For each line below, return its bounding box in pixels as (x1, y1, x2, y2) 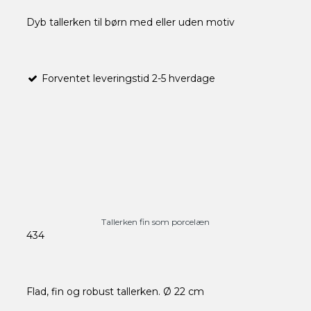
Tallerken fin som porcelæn (101, 217, 210, 228)
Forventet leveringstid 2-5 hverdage (38, 72, 215, 85)
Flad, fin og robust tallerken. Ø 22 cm (26, 285, 204, 299)
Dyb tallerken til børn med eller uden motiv (26, 15, 235, 28)
